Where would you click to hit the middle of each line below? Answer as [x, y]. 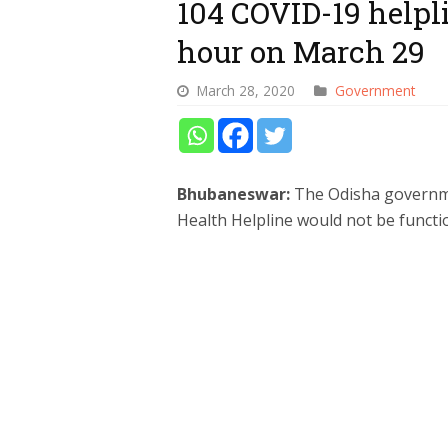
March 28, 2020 [246, 90]
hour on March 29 [301, 51]
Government [375, 90]
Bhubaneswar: [235, 193]
